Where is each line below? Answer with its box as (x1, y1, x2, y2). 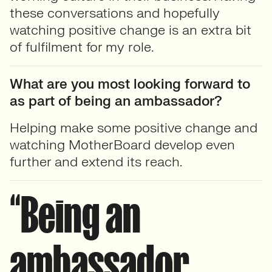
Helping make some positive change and (10, 119, 257, 137)
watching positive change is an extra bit (10, 21, 251, 39)
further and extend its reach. (10, 153, 182, 171)
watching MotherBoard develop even (10, 136, 235, 154)
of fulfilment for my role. (10, 38, 154, 56)
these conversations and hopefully (10, 4, 220, 22)
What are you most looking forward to (10, 75, 250, 93)
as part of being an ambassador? (10, 92, 226, 110)
